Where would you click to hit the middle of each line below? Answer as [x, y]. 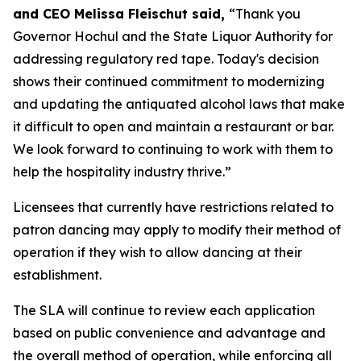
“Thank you [265, 14]
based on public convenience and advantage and [169, 333]
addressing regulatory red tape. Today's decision [166, 59]
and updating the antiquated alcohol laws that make [179, 104]
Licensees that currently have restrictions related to [173, 207]
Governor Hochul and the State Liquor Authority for [173, 36]
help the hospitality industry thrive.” [122, 172]
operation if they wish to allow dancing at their [158, 252]
